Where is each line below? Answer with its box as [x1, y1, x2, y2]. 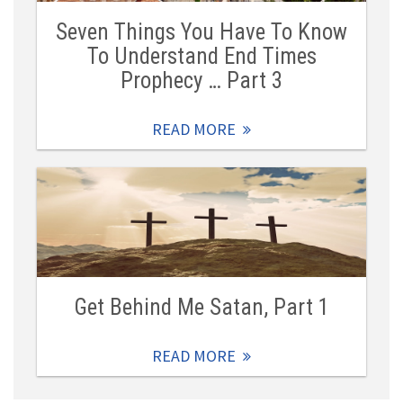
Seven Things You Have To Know [56, 19, 347, 46]
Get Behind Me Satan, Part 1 [74, 294, 329, 321]
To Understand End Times [86, 43, 317, 70]
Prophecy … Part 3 [121, 67, 282, 94]
